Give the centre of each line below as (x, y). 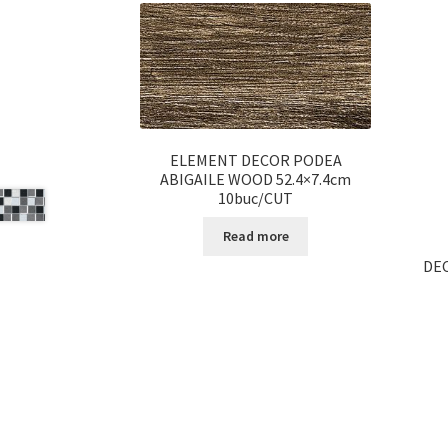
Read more (255, 236)
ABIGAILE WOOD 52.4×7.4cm (256, 179)
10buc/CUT (256, 198)
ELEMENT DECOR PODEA (255, 160)
